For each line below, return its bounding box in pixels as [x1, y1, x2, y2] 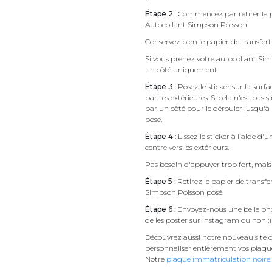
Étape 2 [145, 8, 173, 18]
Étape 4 [145, 131, 173, 141]
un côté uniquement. [145, 64, 219, 74]
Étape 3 [145, 81, 173, 91]
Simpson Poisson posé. [145, 187, 225, 197]
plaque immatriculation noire [166, 254, 270, 263]
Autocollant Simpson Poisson [145, 19, 247, 29]
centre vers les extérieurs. [145, 142, 231, 152]
